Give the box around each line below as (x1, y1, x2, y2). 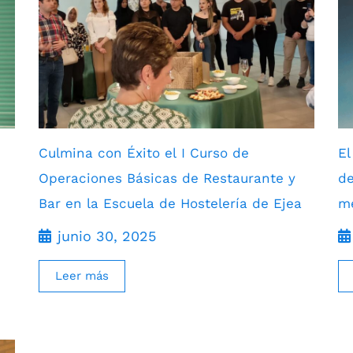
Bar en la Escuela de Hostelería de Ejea (39, 195, 302, 211)
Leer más (55, 268, 109, 283)
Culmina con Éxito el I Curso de (39, 144, 249, 161)
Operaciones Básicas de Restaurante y (39, 169, 295, 186)
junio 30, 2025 (58, 227, 156, 244)
